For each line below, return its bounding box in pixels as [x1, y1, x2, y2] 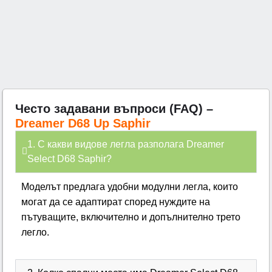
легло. [21, 226, 50, 237]
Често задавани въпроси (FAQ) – [15, 101, 214, 115]
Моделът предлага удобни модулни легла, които [21, 181, 239, 192]
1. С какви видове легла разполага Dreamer [27, 138, 225, 149]
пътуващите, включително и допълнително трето [21, 211, 241, 222]
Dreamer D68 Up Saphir [15, 116, 151, 130]
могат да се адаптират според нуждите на [21, 196, 211, 207]
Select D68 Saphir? [27, 153, 112, 164]
